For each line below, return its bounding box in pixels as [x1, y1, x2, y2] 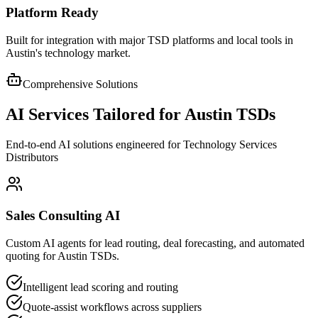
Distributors [6, 150, 58, 163]
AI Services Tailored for [6, 104, 185, 124]
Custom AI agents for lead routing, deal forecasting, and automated [6, 237, 305, 250]
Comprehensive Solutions [23, 77, 138, 90]
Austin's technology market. [6, 46, 131, 59]
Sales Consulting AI [6, 208, 120, 224]
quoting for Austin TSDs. [6, 250, 119, 263]
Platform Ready [6, 5, 99, 21]
